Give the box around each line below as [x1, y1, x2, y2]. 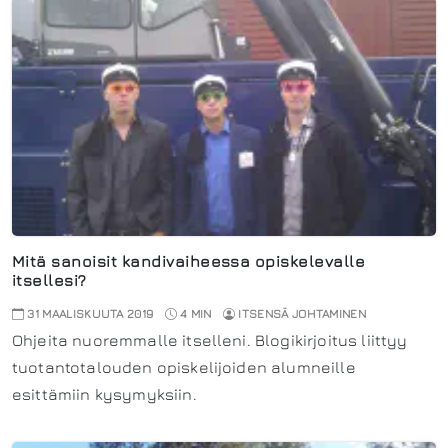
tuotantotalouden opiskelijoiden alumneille [12, 358, 356, 377]
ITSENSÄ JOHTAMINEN [238, 306, 367, 322]
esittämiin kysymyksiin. [12, 385, 197, 404]
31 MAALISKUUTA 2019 [24, 306, 154, 322]
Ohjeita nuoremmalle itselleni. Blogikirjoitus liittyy [12, 331, 408, 350]
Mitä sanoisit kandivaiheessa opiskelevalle [12, 252, 366, 271]
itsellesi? [12, 271, 87, 290]
